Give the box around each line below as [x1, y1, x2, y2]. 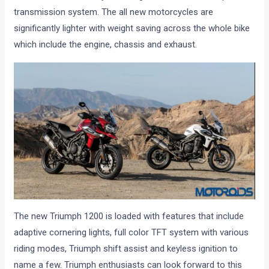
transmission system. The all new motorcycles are [14, 6, 214, 17]
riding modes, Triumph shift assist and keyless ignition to [14, 243, 238, 254]
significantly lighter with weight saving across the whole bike [14, 22, 250, 34]
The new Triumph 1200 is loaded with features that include [14, 210, 244, 222]
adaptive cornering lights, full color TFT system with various [14, 226, 249, 238]
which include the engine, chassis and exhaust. [14, 38, 198, 50]
